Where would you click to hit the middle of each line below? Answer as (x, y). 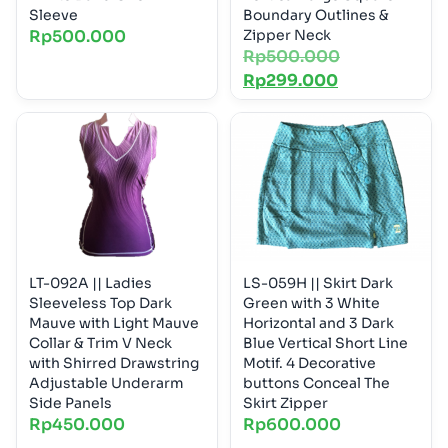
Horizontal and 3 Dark (318, 322)
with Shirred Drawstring (114, 362)
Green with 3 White (311, 302)
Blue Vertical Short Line (325, 342)
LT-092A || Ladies (90, 282)
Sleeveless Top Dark (100, 302)
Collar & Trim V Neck (100, 342)
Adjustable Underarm (106, 382)
